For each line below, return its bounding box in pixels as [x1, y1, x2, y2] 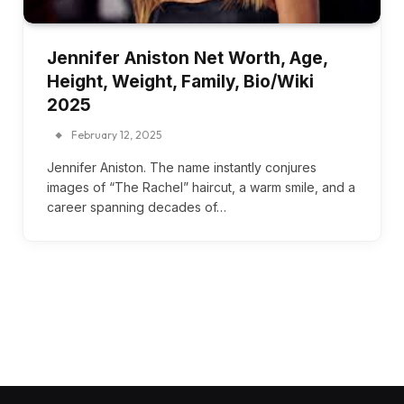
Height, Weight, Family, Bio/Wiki [47, 70, 314, 92]
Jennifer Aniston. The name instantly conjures [47, 159, 317, 175]
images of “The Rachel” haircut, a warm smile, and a [47, 179, 355, 195]
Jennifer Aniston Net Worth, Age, [47, 47, 327, 69]
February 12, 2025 [71, 127, 161, 142]
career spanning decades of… [47, 198, 226, 215]
